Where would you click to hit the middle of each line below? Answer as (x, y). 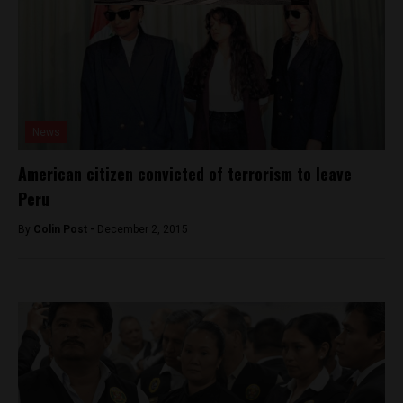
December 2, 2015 (143, 229)
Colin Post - (65, 229)
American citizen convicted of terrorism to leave (185, 173)
